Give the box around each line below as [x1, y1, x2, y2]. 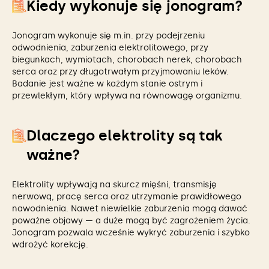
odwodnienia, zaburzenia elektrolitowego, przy [12, 43, 208, 53]
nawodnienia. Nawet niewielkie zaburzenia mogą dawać [12, 204, 247, 214]
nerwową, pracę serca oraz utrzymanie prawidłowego [12, 192, 241, 202]
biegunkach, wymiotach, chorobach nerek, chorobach [12, 55, 242, 65]
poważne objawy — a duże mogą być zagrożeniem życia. [12, 216, 250, 226]
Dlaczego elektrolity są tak [26, 127, 223, 144]
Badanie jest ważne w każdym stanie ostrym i [12, 79, 202, 89]
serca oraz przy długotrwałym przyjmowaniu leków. [12, 67, 229, 77]
